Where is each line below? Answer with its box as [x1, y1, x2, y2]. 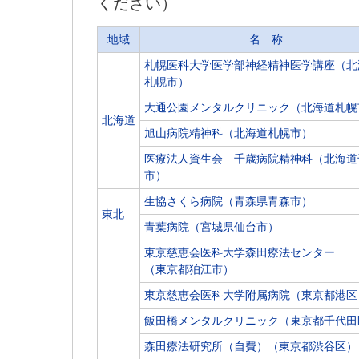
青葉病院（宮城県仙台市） [144, 220, 279, 233]
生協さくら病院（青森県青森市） [144, 195, 313, 208]
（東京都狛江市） [144, 263, 234, 276]
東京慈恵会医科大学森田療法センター [144, 246, 335, 259]
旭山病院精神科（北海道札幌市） [144, 127, 313, 139]
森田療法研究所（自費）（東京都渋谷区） [144, 340, 357, 353]
